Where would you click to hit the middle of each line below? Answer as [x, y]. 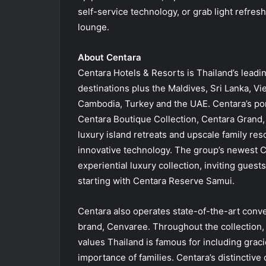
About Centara [109, 57]
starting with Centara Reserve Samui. [156, 180]
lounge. [93, 27]
